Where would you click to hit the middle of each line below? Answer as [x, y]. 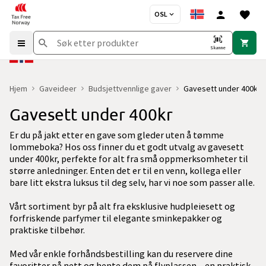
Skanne [218, 47]
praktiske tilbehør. [47, 230]
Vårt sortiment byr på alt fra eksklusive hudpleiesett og [122, 206]
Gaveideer [58, 88]
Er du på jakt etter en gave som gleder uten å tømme [117, 135]
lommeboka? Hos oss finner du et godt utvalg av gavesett [127, 147]
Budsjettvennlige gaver [130, 88]
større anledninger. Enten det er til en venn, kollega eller [125, 170]
